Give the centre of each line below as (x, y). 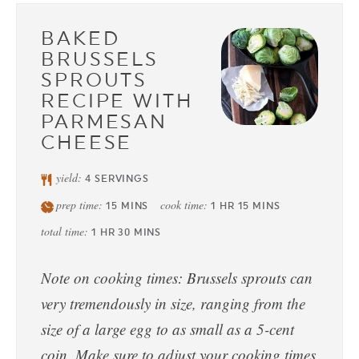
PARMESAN (105, 121)
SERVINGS (122, 178)
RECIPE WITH (117, 100)
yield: (71, 177)
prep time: (81, 204)
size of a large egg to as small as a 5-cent (167, 329)
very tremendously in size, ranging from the (173, 303)
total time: (66, 231)
